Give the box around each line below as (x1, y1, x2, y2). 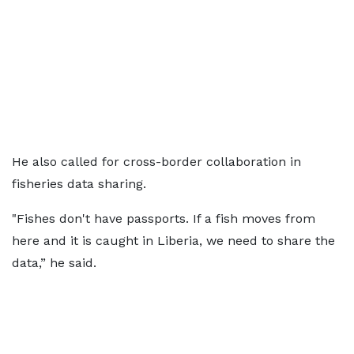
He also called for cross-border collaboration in (12, 154, 301, 169)
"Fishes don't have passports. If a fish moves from (12, 211, 315, 226)
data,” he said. (12, 255, 100, 270)
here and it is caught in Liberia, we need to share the (12, 233, 335, 248)
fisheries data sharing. (12, 176, 150, 191)
